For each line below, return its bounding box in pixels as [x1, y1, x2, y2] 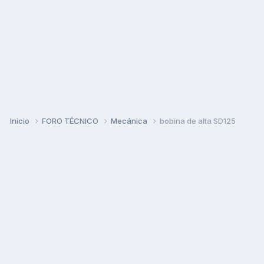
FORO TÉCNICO [42, 115, 100, 126]
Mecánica [111, 115, 149, 126]
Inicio [10, 115, 31, 126]
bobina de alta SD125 [160, 115, 236, 126]
